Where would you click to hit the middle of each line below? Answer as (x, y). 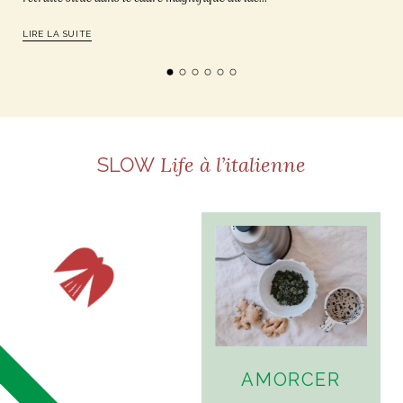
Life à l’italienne (231, 164)
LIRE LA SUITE (57, 33)
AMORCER (291, 380)
